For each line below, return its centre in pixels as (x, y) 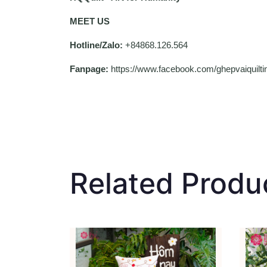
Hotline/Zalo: (97, 45)
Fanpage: (89, 69)
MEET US (90, 21)
